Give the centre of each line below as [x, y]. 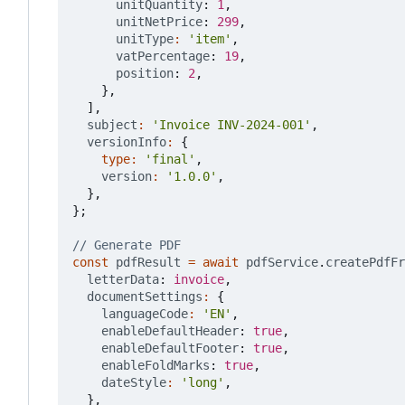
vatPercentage [163, 57]
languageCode [145, 314]
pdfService [282, 263]
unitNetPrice [159, 22]
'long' [202, 383]
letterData [123, 280]
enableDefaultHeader [170, 331]
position [145, 74]
